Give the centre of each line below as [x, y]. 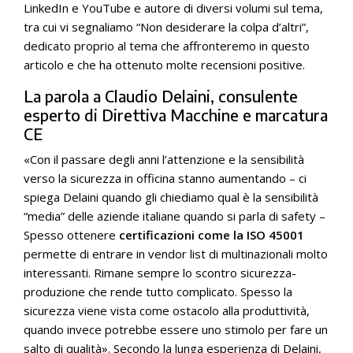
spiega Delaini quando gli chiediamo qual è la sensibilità [171, 197]
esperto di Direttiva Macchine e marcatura [176, 115]
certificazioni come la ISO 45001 [210, 235]
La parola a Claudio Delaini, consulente [161, 96]
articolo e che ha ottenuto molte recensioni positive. [164, 65]
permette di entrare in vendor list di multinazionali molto [176, 254]
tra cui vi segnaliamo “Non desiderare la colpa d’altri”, [166, 27]
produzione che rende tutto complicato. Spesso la [158, 292]
